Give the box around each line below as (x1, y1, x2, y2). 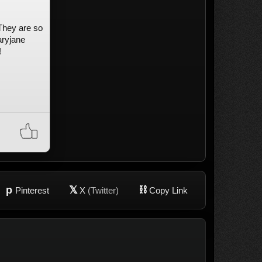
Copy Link (149, 185, 188, 195)
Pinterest (15, 185, 49, 195)
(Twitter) (88, 185, 119, 195)
